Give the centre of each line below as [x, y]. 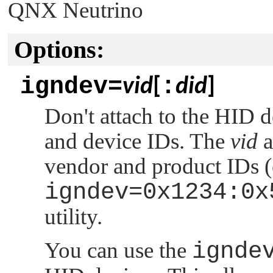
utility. [73, 217]
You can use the [118, 250]
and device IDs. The [137, 141]
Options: [59, 50]
